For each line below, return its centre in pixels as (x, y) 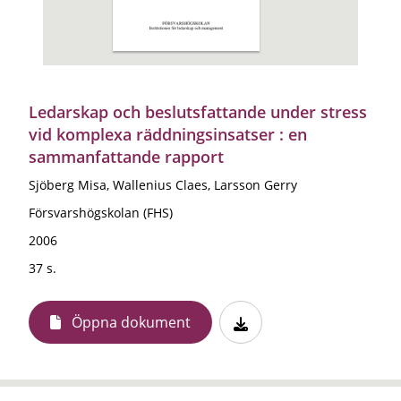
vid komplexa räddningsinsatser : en (168, 134)
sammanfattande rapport (126, 156)
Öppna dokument (131, 322)
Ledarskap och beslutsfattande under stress (198, 111)
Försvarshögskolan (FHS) (101, 212)
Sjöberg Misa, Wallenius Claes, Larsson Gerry (163, 184)
